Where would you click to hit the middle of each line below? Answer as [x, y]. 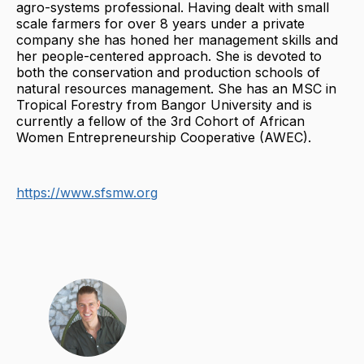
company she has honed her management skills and [177, 39]
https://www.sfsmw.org [87, 192]
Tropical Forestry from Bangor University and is [164, 104]
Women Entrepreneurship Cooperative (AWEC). [164, 137]
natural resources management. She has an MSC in [176, 88]
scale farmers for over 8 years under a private [160, 23]
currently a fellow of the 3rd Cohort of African [160, 121]
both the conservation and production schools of [168, 72]
